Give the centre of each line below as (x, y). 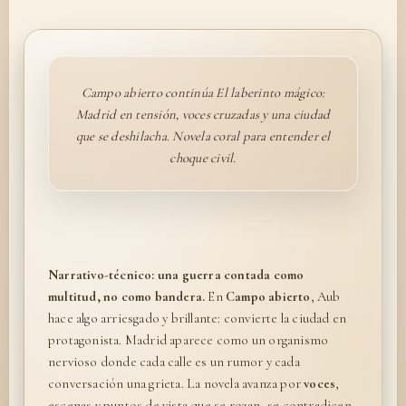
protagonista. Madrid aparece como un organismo (188, 339)
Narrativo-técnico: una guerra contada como (176, 274)
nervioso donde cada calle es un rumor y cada (174, 361)
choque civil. (203, 157)
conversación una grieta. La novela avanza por (176, 383)
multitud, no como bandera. (127, 296)
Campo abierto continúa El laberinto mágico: (203, 92)
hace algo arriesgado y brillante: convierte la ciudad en (198, 318)
